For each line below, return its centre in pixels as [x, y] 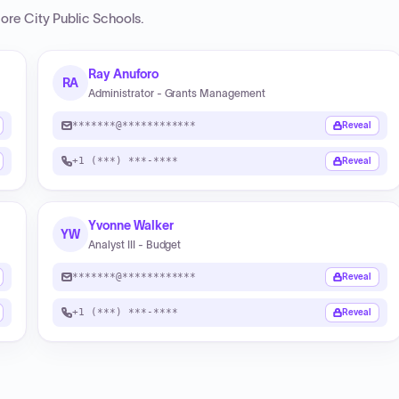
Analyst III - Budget [135, 244]
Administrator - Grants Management [177, 93]
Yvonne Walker [131, 225]
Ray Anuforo [124, 74]
